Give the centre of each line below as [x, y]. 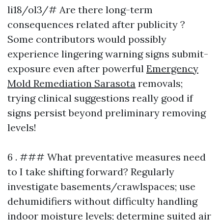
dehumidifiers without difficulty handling [102, 201]
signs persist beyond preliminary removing [107, 113]
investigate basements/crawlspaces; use [101, 186]
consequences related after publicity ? [96, 24]
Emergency [172, 69]
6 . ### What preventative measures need [107, 157]
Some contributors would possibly [87, 39]
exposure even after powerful [77, 69]
